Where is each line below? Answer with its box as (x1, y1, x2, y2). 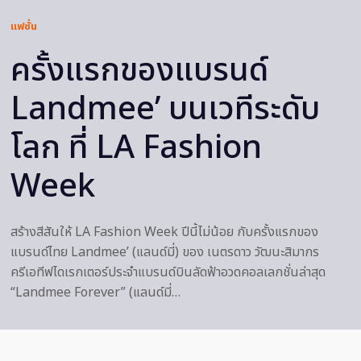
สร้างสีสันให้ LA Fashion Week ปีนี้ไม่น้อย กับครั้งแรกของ (10, 222, 318, 243)
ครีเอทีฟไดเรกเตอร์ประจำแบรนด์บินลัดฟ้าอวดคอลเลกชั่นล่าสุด (10, 263, 326, 283)
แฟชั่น (10, 19, 37, 35)
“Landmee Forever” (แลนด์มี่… (10, 283, 180, 303)
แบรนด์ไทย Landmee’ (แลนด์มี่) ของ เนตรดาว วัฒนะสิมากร (10, 243, 319, 263)
